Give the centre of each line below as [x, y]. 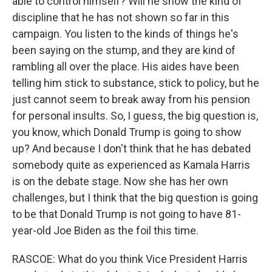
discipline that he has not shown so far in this [121, 17]
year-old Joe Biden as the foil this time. [105, 230]
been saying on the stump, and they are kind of [124, 50]
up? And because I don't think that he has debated [131, 148]
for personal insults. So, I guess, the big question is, [135, 116]
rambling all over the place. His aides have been [126, 66]
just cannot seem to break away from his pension [131, 99]
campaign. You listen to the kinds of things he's [125, 34]
